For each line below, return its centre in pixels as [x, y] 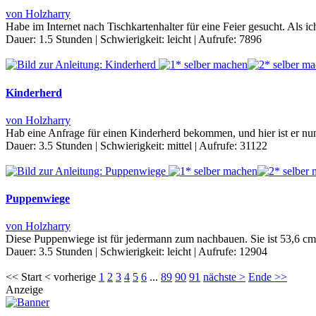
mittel [180, 145]
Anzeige [24, 290]
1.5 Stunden [66, 39]
